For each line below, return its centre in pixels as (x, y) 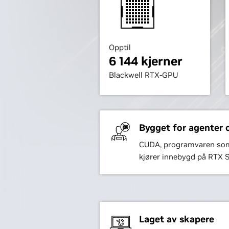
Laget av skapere (176, 219)
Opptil (120, 47)
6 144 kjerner (145, 61)
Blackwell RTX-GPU (143, 75)
